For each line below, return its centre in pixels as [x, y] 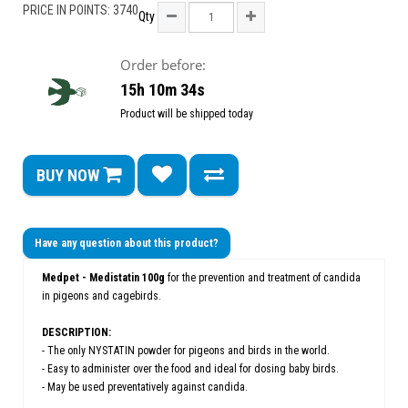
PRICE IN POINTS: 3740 [81, 10]
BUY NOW [70, 175]
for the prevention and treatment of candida [264, 278]
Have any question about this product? [127, 243]
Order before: [163, 65]
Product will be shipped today [186, 114]
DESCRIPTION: [76, 332]
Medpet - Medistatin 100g [103, 278]
